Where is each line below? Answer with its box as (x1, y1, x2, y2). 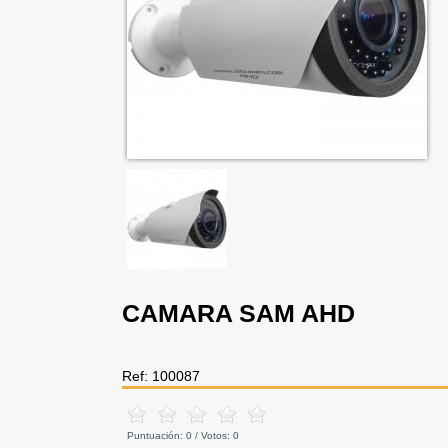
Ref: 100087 (122, 368, 200, 385)
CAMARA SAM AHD (122, 299, 355, 328)
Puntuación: (127, 430, 186, 442)
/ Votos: (192, 430, 233, 442)
